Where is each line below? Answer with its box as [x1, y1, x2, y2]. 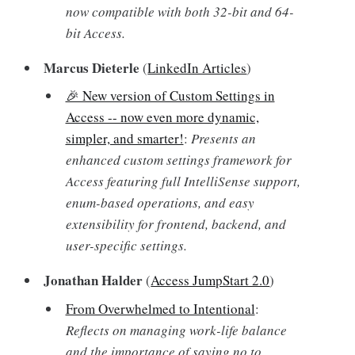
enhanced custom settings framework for [65, 151, 292, 170]
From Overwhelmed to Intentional [65, 299, 255, 318]
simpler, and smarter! [65, 129, 184, 148]
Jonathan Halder [44, 270, 143, 291]
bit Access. [65, 23, 125, 42]
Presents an [190, 129, 256, 148]
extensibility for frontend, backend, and [65, 215, 286, 234]
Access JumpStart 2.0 [151, 271, 270, 290]
